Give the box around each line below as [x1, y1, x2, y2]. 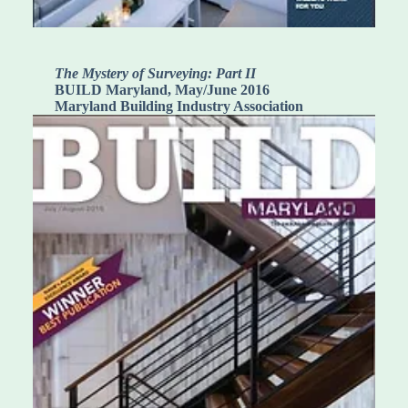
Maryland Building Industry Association [55, 98, 303, 115]
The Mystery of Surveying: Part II [55, 66, 256, 82]
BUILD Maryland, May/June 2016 [55, 82, 270, 98]
